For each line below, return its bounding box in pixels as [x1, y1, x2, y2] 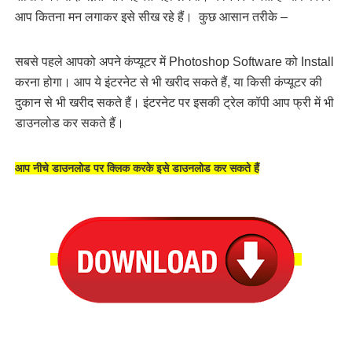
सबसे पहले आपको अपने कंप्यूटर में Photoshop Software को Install [14, 55, 334, 68]
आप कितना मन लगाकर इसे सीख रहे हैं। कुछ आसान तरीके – [14, 10, 288, 24]
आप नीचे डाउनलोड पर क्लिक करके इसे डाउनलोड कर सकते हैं [14, 162, 259, 174]
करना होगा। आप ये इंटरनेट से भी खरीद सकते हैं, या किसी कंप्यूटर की [14, 75, 322, 89]
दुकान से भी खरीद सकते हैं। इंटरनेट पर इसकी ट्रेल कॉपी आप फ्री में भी [14, 96, 334, 109]
